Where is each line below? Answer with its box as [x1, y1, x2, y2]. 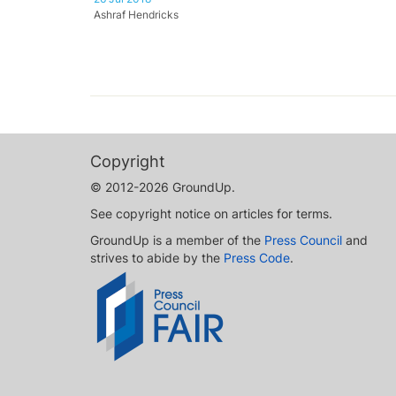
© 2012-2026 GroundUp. [90, 179, 235, 194]
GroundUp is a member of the [90, 232, 264, 247]
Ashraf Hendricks [94, 9, 179, 21]
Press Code [224, 250, 290, 265]
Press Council [264, 232, 342, 247]
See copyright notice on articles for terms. [90, 206, 332, 221]
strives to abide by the [90, 250, 224, 265]
